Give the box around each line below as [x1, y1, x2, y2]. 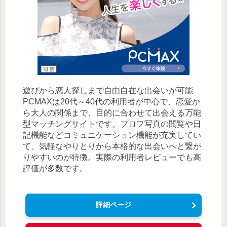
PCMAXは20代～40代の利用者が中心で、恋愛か [23, 97, 201, 106]
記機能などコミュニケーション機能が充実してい [23, 130, 202, 139]
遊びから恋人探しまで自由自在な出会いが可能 [23, 86, 194, 95]
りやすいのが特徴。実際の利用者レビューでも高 [23, 153, 202, 162]
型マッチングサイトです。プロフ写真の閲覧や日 [23, 119, 202, 128]
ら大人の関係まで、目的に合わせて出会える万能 [23, 108, 202, 117]
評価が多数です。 [23, 164, 88, 173]
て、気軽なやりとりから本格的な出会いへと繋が [23, 141, 202, 150]
